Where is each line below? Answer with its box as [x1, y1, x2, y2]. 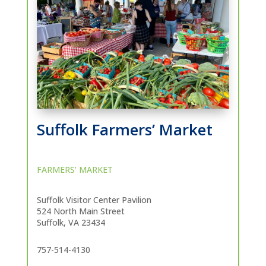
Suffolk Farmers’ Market [36, 119, 213, 141]
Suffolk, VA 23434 [36, 217, 105, 229]
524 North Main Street [36, 205, 125, 217]
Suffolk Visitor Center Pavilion [36, 194, 151, 206]
